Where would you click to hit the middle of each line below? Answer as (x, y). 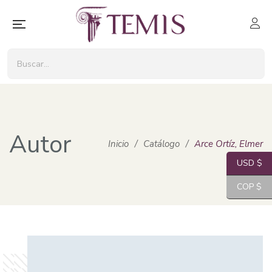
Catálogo (161, 144)
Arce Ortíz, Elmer (229, 144)
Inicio (118, 144)
